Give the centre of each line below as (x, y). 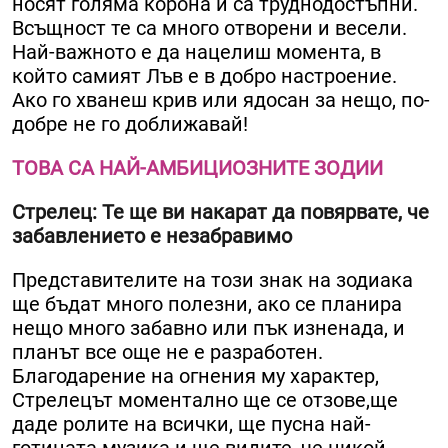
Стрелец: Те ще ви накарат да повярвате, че (220, 212)
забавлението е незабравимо (152, 236)
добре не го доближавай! (130, 124)
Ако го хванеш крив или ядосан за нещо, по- (221, 100)
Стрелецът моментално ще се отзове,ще (205, 400)
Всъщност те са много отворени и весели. (209, 28)
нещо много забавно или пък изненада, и (208, 328)
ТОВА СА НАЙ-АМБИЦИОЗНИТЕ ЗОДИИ (197, 168)
